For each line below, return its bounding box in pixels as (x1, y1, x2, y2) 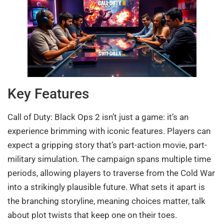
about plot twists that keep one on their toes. (7, 209, 177, 220)
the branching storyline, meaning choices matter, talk (7, 195, 205, 206)
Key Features (7, 85, 89, 102)
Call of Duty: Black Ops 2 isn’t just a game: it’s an (7, 111, 188, 122)
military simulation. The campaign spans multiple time (7, 153, 211, 164)
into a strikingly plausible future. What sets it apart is (7, 181, 205, 192)
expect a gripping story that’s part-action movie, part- (7, 139, 207, 150)
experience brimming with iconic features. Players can (7, 125, 210, 136)
